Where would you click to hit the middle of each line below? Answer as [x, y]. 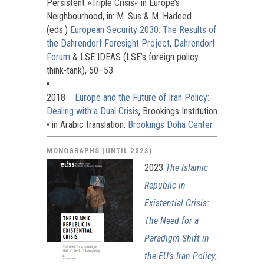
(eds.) [58, 29]
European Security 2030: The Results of [143, 29]
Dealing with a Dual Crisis [93, 111]
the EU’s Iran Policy [180, 256]
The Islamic [187, 167]
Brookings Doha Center [170, 124]
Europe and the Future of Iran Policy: [142, 97]
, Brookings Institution [178, 111]
